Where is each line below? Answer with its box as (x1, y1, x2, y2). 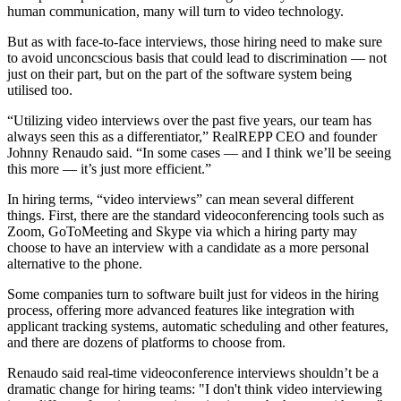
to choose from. (194, 334, 286, 350)
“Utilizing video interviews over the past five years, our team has (7, 112, 371, 128)
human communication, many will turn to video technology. (7, 3, 344, 19)
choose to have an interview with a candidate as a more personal (7, 239, 369, 255)
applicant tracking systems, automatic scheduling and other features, (7, 318, 388, 334)
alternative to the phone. (7, 255, 142, 271)
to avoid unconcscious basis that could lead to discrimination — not (7, 49, 387, 65)
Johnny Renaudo (7, 144, 103, 160)
